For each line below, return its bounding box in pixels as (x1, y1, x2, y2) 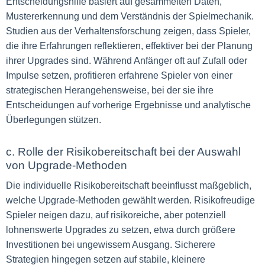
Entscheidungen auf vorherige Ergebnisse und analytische (6, 100, 251, 110)
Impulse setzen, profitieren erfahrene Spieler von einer (6, 70, 232, 80)
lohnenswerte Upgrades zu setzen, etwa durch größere (6, 225, 235, 235)
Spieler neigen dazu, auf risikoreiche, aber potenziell (6, 210, 226, 220)
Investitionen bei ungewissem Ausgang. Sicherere (6, 240, 215, 250)
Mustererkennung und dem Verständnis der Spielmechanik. (6, 11, 254, 21)
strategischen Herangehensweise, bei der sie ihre (6, 85, 214, 95)
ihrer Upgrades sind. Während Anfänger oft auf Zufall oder (6, 56, 247, 66)
